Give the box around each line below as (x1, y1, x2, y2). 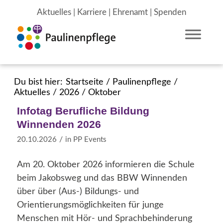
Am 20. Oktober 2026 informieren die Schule (16, 160, 195, 170)
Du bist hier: (14, 78, 63, 87)
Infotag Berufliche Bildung (16, 105, 149, 116)
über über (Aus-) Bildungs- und (16, 187, 139, 197)
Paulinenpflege (112, 78, 171, 87)
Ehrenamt (112, 8, 148, 16)
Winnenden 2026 (16, 118, 101, 130)
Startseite (66, 78, 104, 87)
